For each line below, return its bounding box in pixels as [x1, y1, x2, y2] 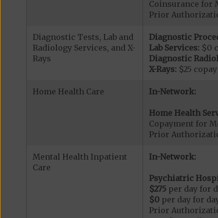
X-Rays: [148, 64, 177, 74]
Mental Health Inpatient [32, 151, 127, 162]
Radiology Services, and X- [32, 42, 135, 53]
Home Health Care [32, 86, 104, 96]
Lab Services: [148, 42, 200, 53]
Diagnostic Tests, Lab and [32, 32, 133, 42]
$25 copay [176, 64, 217, 74]
